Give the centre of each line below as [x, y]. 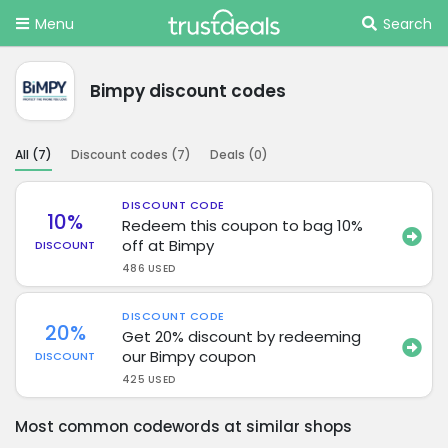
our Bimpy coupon [189, 356]
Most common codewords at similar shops [183, 426]
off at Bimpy [168, 245]
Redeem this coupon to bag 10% [243, 225]
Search [407, 24]
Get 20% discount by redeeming [242, 336]
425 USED [149, 379]
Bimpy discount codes [188, 90]
